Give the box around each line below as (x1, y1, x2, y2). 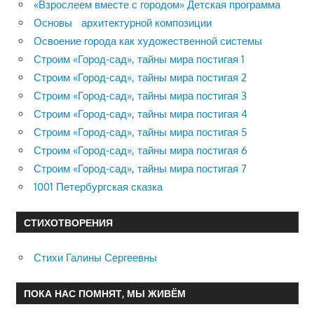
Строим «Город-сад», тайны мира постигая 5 (34, 125, 247, 139)
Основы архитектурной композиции (34, 15, 212, 29)
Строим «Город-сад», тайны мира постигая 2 (34, 70, 247, 84)
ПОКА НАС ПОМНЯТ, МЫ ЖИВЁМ (23, 287, 186, 300)
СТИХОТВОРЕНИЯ (23, 216, 113, 228)
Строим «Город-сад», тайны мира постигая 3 (34, 88, 247, 102)
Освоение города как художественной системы (34, 34, 262, 48)
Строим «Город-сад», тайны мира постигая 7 (34, 161, 247, 175)
